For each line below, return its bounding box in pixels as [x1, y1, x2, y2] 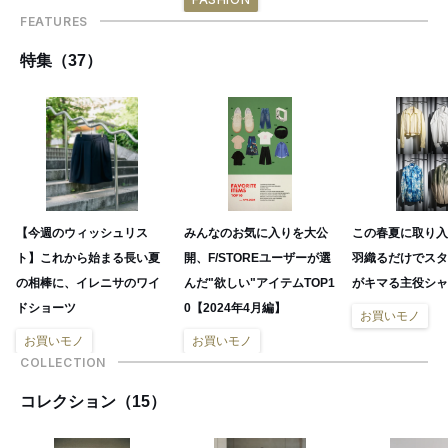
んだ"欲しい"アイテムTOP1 [184, 275, 335, 290]
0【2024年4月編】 [184, 300, 286, 315]
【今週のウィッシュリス [16, 225, 148, 240]
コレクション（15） [20, 392, 166, 410]
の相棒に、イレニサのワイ [16, 275, 160, 290]
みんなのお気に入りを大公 [184, 225, 328, 240]
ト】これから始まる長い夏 [16, 250, 160, 265]
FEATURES [20, 13, 88, 29]
